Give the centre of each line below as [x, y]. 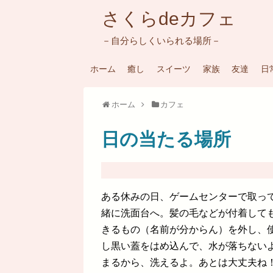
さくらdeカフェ [169, 19]
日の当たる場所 [166, 140]
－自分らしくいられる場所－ [161, 41]
